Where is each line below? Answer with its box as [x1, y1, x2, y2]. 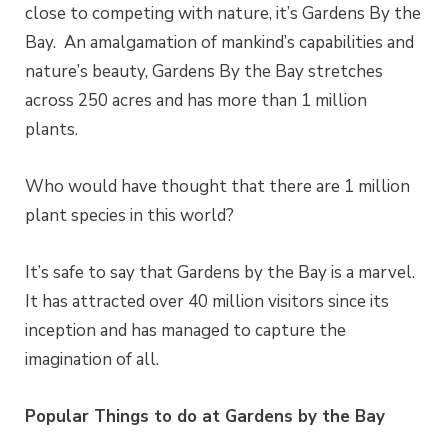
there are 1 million [269, 175, 410, 199]
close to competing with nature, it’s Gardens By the [25, 2, 421, 26]
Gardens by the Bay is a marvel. [177, 261, 415, 285]
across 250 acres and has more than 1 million [25, 89, 367, 113]
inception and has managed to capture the [25, 319, 346, 343]
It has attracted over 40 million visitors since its [25, 290, 389, 314]
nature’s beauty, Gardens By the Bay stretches [25, 60, 383, 84]
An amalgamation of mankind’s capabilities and [64, 31, 414, 55]
